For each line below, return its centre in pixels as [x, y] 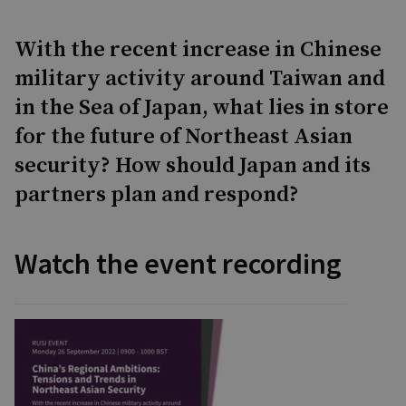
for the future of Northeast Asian [184, 137]
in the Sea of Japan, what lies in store [202, 108]
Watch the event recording [178, 264]
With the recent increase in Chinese [198, 50]
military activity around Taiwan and [200, 79]
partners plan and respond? [157, 195]
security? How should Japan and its [193, 166]
